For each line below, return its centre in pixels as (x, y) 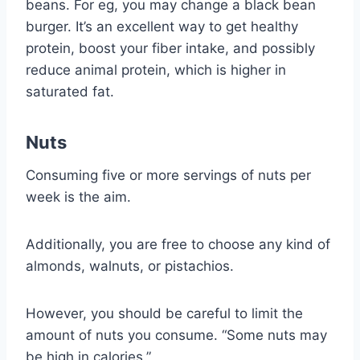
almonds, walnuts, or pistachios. (130, 266)
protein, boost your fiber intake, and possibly (170, 48)
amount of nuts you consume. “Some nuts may (176, 335)
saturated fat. (70, 91)
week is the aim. (78, 196)
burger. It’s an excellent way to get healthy (162, 26)
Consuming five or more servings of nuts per (168, 175)
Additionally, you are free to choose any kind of (178, 244)
